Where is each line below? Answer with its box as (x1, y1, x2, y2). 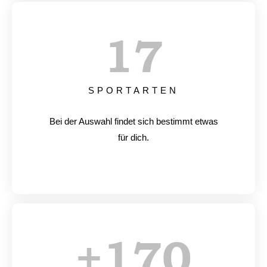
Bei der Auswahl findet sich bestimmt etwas (49, 116, 218, 127)
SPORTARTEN (88, 85, 179, 96)
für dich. (118, 132, 149, 143)
